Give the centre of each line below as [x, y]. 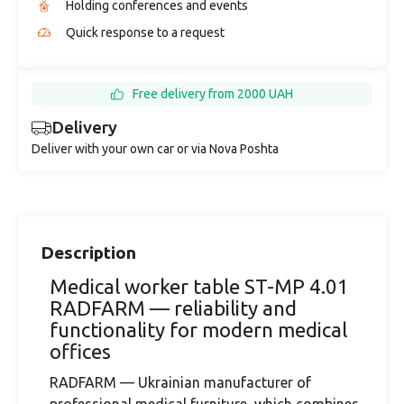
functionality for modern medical [198, 330]
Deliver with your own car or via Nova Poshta [155, 149]
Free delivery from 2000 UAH [213, 94]
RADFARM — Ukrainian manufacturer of [180, 382]
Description [88, 252]
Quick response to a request [145, 32]
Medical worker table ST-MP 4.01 [199, 286]
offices [80, 351]
